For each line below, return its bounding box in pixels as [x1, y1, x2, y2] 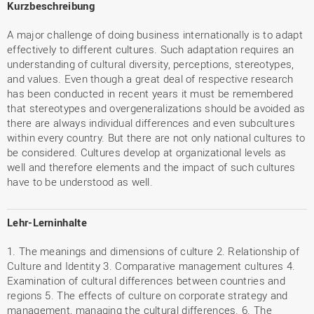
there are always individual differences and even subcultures [7, 116, 295, 130]
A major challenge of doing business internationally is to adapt [7, 27, 303, 41]
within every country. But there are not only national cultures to [7, 130, 306, 144]
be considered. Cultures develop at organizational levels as [7, 145, 287, 159]
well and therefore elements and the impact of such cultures [7, 160, 296, 174]
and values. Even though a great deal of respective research [7, 71, 294, 86]
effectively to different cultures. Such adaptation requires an [7, 42, 294, 56]
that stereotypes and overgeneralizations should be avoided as [7, 101, 306, 115]
